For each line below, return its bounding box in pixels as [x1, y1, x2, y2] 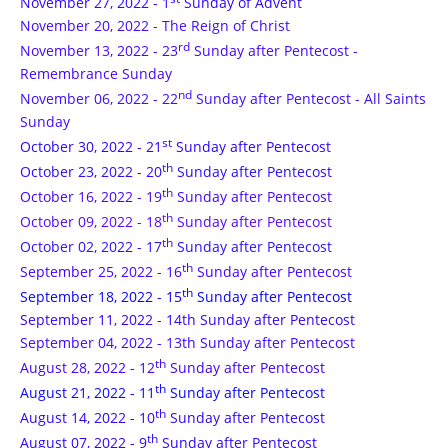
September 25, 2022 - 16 [20, 262, 182, 281]
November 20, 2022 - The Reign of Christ [20, 16, 290, 35]
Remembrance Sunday [20, 64, 172, 83]
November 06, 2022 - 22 [20, 89, 178, 108]
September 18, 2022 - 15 [20, 287, 182, 306]
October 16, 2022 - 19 [20, 187, 162, 206]
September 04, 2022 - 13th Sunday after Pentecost [20, 333, 355, 352]
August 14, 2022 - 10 [20, 408, 155, 427]
